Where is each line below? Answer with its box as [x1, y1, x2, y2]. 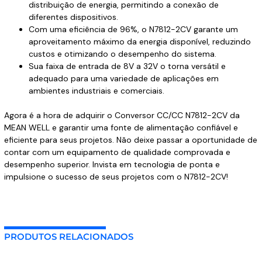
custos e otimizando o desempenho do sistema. [28, 49, 216, 60]
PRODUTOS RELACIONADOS [4, 230, 133, 242]
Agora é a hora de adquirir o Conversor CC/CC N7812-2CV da [4, 110, 240, 121]
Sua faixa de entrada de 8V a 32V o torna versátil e [28, 61, 226, 72]
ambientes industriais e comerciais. [28, 85, 164, 96]
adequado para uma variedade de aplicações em [28, 73, 219, 84]
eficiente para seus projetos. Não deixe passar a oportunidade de [4, 135, 257, 146]
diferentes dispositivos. [28, 12, 118, 23]
